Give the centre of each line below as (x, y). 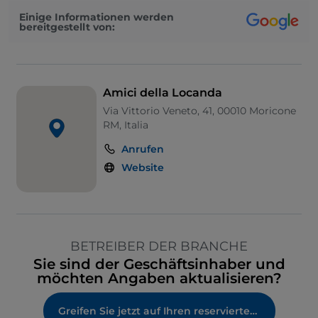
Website (143, 168)
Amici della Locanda (163, 93)
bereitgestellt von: (67, 27)
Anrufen (143, 149)
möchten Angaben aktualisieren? (159, 279)
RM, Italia (126, 125)
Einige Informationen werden (97, 17)
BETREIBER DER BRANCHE (159, 247)
